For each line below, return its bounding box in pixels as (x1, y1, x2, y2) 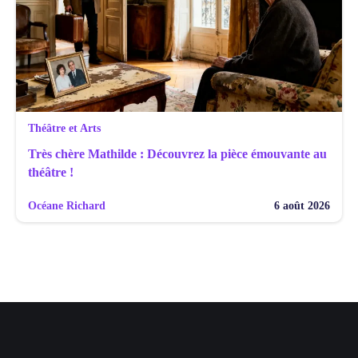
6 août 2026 (274, 199, 330, 212)
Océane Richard (28, 199, 105, 212)
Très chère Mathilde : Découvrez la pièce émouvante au (28, 146, 327, 161)
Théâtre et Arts (28, 121, 101, 134)
